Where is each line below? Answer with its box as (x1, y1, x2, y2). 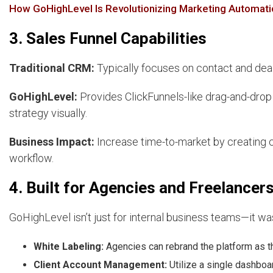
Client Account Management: (34, 259, 167, 271)
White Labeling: (34, 241, 104, 253)
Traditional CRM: (9, 62, 94, 75)
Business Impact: (9, 135, 94, 149)
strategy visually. (9, 107, 87, 120)
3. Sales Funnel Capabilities (9, 29, 207, 48)
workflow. (9, 152, 54, 165)
